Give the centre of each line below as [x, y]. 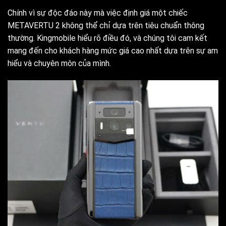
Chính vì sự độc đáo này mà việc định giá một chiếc [98, 13]
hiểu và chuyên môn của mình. [59, 64]
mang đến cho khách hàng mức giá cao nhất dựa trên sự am [113, 51]
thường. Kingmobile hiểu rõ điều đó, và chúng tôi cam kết [107, 38]
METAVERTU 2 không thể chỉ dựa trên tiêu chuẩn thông [106, 26]
